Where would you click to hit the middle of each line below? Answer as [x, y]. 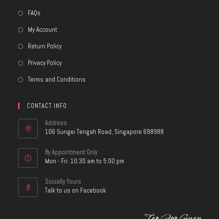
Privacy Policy [45, 63]
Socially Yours [63, 182]
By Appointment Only [71, 152]
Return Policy [45, 46]
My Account [43, 30]
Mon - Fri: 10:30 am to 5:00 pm [85, 161]
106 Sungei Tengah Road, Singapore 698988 [105, 132]
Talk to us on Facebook [76, 190]
